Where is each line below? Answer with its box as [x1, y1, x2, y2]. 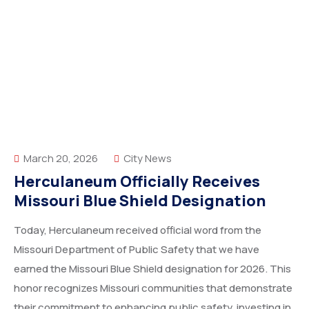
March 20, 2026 [21, 151, 98, 166]
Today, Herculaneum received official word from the [14, 223, 261, 237]
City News [123, 151, 172, 166]
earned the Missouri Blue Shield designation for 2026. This [14, 261, 291, 276]
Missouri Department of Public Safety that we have [14, 242, 259, 257]
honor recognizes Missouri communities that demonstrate [14, 281, 292, 295]
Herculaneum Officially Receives [14, 171, 260, 192]
